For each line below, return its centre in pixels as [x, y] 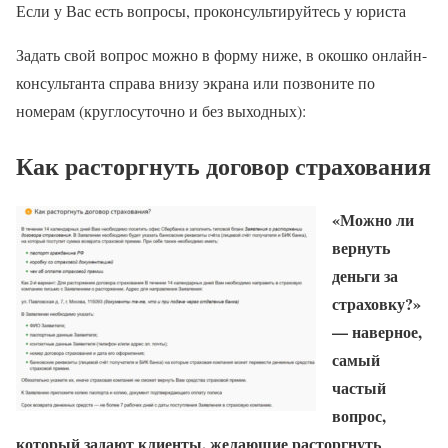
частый [359, 388]
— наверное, [377, 332]
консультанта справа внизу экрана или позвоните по [195, 82]
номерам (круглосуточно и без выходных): [161, 110]
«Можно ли [373, 220]
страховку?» [376, 304]
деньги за [365, 276]
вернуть [361, 248]
